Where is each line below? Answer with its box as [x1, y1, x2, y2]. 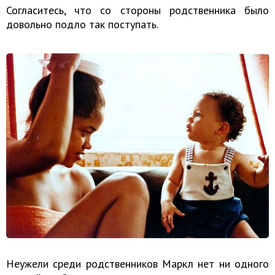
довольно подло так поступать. [6, 17, 158, 31]
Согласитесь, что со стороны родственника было [6, 2, 269, 17]
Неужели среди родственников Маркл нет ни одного [6, 257, 269, 271]
